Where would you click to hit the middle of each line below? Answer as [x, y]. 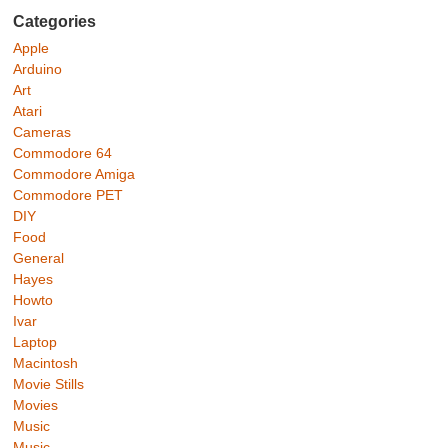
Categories [55, 21]
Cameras [42, 131]
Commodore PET [68, 194]
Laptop [35, 341]
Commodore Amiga [74, 173]
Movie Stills [49, 383]
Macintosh [46, 362]
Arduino [38, 68]
